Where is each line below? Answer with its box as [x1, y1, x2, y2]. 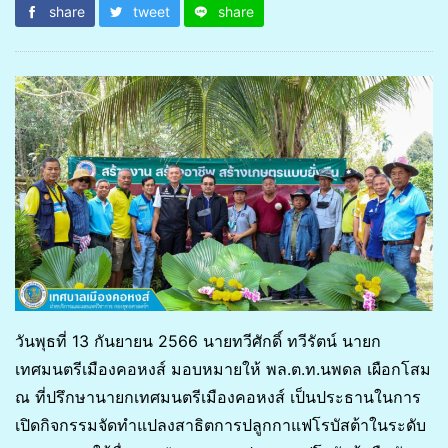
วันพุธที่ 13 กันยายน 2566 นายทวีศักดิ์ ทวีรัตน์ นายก [15, 330, 381, 351]
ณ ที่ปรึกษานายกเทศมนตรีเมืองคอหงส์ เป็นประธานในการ [15, 386, 421, 407]
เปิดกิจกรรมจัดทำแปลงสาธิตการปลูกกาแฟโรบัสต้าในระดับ [15, 414, 426, 435]
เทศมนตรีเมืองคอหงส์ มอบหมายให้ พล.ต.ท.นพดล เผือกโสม [15, 358, 431, 379]
